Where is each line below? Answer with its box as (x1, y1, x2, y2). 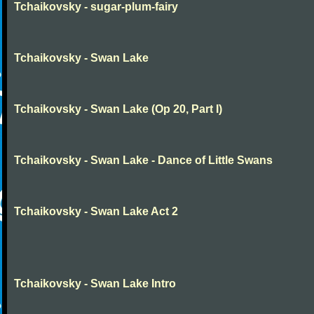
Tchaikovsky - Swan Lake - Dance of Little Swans (14, 154, 273, 166)
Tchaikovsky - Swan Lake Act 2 (14, 205, 178, 217)
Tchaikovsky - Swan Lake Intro (14, 278, 176, 289)
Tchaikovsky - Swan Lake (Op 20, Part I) (14, 103, 222, 115)
